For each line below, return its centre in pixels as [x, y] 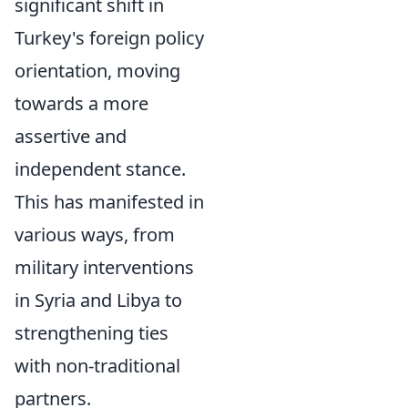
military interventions [104, 267]
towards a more [82, 103]
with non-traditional [97, 366]
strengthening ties [92, 333]
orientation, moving [97, 71]
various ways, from [95, 235]
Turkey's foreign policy [109, 38]
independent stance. [100, 169]
